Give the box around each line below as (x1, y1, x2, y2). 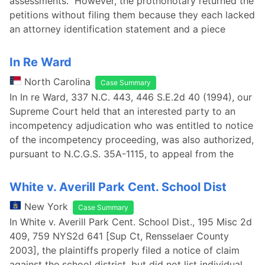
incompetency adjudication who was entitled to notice (9, 119, 253, 131)
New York (24, 201, 68, 212)
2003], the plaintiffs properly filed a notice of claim (9, 244, 240, 256)
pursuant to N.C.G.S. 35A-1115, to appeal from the (104, 148, 234, 160)
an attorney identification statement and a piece (9, 23, 225, 35)
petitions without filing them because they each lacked (9, 9, 255, 21)
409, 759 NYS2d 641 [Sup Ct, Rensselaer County (9, 230, 229, 242)
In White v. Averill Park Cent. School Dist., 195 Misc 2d (9, 216, 252, 228)
